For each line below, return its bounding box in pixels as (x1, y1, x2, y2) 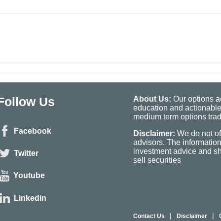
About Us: (133, 94, 171, 103)
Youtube (13, 171, 45, 180)
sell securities (133, 155, 181, 164)
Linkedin (14, 193, 46, 202)
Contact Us (133, 212, 165, 220)
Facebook (14, 127, 51, 136)
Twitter (14, 149, 38, 158)
